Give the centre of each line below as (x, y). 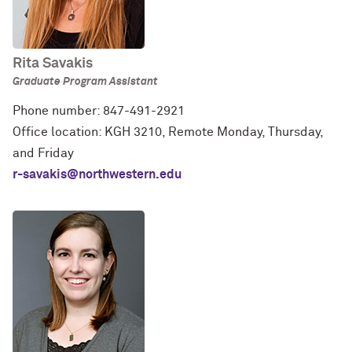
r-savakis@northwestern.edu (97, 174)
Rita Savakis (53, 64)
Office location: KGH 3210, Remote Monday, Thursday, (168, 132)
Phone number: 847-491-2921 (99, 111)
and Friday (43, 153)
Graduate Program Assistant (85, 82)
